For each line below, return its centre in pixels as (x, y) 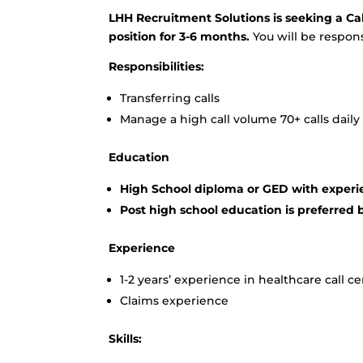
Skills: (126, 339)
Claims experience (175, 301)
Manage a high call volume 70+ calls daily (240, 119)
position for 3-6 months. (181, 36)
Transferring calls (170, 98)
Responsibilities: (157, 66)
